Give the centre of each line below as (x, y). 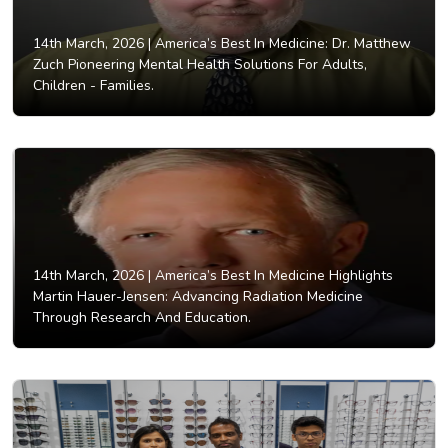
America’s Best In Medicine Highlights (272, 276)
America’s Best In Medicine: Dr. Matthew (281, 44)
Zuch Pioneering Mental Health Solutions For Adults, (200, 65)
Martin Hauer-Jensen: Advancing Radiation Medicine (198, 297)
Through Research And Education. (142, 318)
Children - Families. (93, 86)
